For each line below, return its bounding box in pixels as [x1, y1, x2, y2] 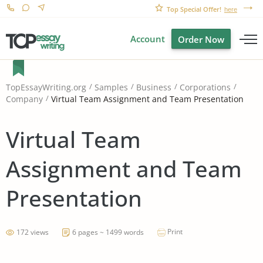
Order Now [178, 33, 224, 45]
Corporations [180, 82, 231, 93]
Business [136, 82, 171, 93]
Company [6, 93, 43, 105]
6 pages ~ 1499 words [72, 227, 144, 237]
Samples [95, 82, 128, 93]
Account [130, 33, 165, 45]
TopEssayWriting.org [6, 82, 86, 93]
